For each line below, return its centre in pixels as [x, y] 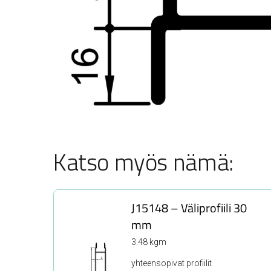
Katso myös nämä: [143, 162]
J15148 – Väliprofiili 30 [189, 207]
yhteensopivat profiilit [171, 263]
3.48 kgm [149, 242]
